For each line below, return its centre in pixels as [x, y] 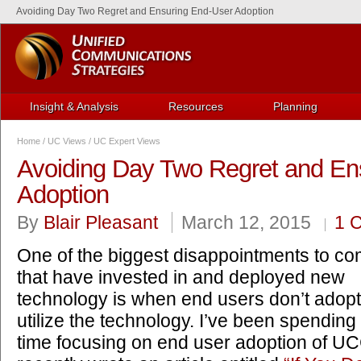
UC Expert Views [127, 141]
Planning [295, 106]
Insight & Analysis [74, 106]
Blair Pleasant [101, 222]
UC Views [67, 141]
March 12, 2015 [246, 222]
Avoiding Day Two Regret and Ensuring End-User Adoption [145, 11]
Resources [196, 106]
